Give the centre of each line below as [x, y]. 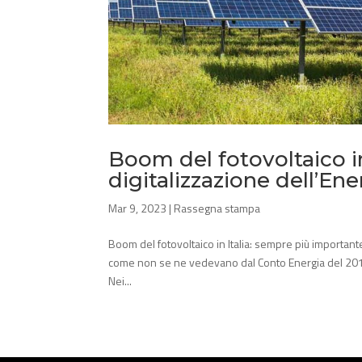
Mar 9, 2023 [138, 208]
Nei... [120, 280]
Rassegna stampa [217, 208]
